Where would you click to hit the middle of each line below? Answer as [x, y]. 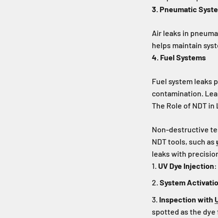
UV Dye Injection [186, 165]
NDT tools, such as [184, 141]
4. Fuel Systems [179, 57]
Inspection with [187, 199]
